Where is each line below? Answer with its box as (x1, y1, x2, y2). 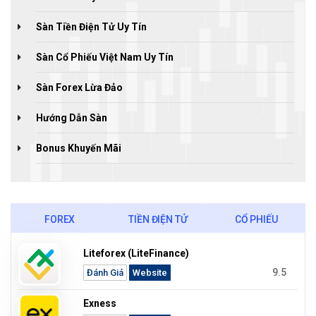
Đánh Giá (87, 267, 124, 278)
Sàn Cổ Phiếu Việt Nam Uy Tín (36, 51, 174, 63)
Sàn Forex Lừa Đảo (36, 82, 123, 94)
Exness (83, 298, 117, 310)
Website (133, 267, 168, 278)
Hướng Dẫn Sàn (36, 112, 107, 124)
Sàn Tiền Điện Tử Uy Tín (36, 21, 147, 33)
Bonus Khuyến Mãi (36, 142, 121, 154)
